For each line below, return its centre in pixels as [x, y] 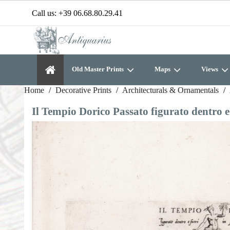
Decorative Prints [83, 90]
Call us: [45, 13]
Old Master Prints [99, 69]
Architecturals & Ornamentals [170, 90]
